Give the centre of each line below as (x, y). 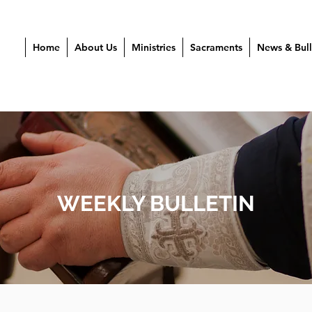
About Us (96, 47)
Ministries (154, 47)
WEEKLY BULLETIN (156, 203)
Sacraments (216, 47)
